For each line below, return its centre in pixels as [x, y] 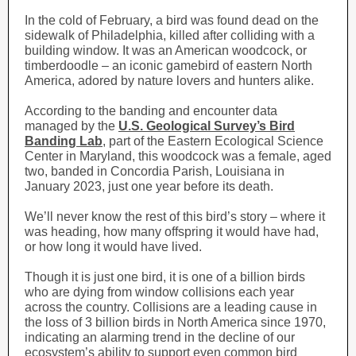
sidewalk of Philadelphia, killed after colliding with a [170, 35]
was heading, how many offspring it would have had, [172, 232]
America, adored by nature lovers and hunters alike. [169, 81]
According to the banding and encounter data [151, 111]
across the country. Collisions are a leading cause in [171, 307]
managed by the [72, 126]
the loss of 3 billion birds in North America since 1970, [175, 322]
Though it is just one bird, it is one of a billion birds [165, 277]
